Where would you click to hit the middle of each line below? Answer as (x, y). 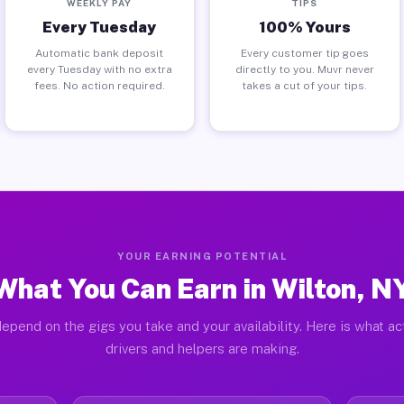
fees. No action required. (99, 85)
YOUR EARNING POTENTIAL (202, 256)
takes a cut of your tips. (305, 85)
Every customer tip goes (304, 53)
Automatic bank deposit (100, 53)
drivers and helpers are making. (202, 349)
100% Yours (304, 27)
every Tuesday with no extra (99, 69)
